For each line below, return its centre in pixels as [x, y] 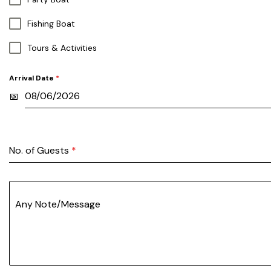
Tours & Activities [62, 48]
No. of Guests [40, 151]
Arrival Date [32, 78]
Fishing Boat [51, 24]
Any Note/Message [58, 204]
